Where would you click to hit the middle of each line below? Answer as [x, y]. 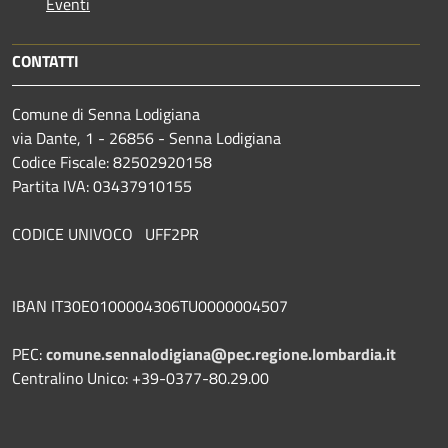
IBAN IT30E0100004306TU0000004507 [150, 305]
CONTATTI [45, 60]
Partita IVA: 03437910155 [102, 185]
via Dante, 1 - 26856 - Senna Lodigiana [146, 137]
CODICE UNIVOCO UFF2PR [105, 233]
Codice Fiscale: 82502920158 [112, 161]
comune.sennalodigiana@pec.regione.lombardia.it [221, 353]
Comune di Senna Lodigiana [106, 113]
